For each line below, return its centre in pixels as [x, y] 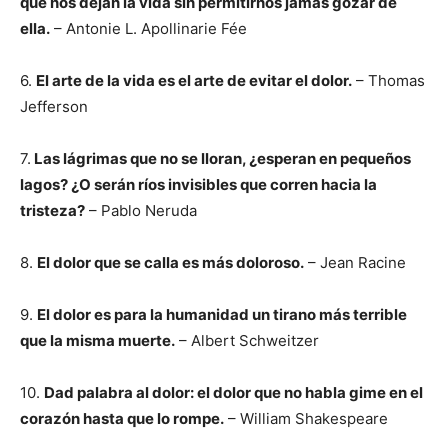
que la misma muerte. [97, 340]
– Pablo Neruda [141, 210]
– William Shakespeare [306, 418]
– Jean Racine [355, 262]
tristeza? [52, 210]
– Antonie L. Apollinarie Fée [148, 28]
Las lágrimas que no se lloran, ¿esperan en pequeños [221, 158]
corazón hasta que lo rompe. [122, 418]
